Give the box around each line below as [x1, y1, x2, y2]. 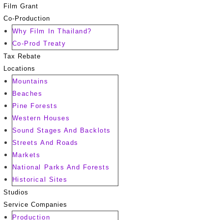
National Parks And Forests [12, 164, 110, 171]
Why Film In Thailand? [12, 28, 92, 35]
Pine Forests [12, 103, 58, 110]
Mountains [12, 78, 49, 85]
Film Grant [3, 3, 39, 10]
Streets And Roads [12, 139, 79, 146]
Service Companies [3, 201, 68, 208]
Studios [3, 189, 29, 196]
